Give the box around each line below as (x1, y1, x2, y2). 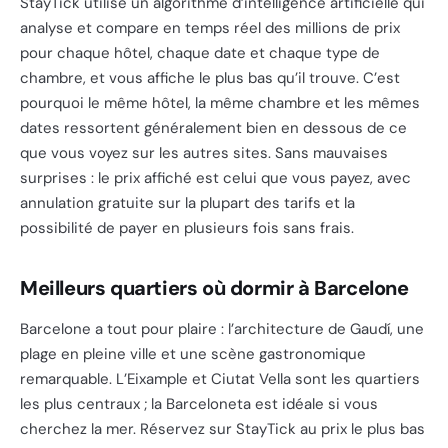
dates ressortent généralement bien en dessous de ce (20, 118, 407, 138)
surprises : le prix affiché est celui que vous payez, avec (20, 168, 411, 188)
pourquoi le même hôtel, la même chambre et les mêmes (20, 93, 420, 113)
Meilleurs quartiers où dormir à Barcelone (20, 275, 409, 301)
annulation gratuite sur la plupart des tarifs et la (20, 193, 355, 213)
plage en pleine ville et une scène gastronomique (20, 344, 366, 364)
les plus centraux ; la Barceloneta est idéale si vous (20, 394, 378, 414)
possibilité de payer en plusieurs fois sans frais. (20, 218, 354, 238)
